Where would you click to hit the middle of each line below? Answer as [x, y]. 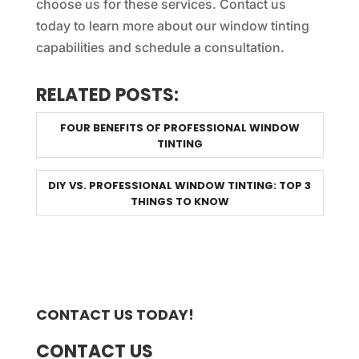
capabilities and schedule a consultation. [160, 47]
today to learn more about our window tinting [172, 25]
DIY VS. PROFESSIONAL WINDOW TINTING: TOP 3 [180, 185]
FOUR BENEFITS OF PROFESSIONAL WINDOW [179, 127]
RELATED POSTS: [107, 95]
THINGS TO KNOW [179, 201]
